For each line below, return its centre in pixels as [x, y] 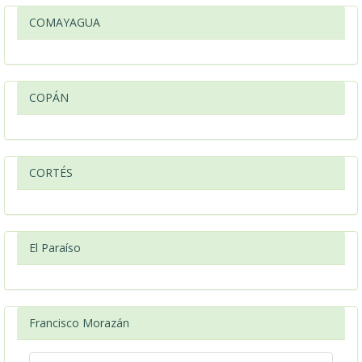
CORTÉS [51, 173]
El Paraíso [55, 248]
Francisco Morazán [79, 323]
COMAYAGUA [65, 22]
